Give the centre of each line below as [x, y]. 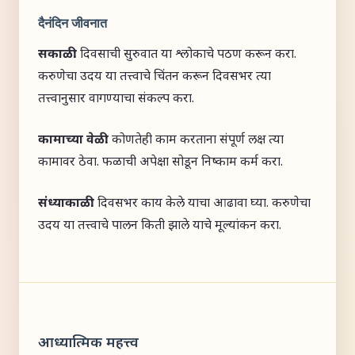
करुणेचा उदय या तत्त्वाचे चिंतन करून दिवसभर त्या [155, 77]
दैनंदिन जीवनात [73, 24]
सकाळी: [57, 55]
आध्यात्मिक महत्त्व [88, 344]
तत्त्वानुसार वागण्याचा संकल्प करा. [116, 99]
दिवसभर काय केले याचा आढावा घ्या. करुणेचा [202, 204]
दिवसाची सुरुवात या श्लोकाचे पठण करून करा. [187, 55]
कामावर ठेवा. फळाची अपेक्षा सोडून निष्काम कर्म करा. [160, 163]
